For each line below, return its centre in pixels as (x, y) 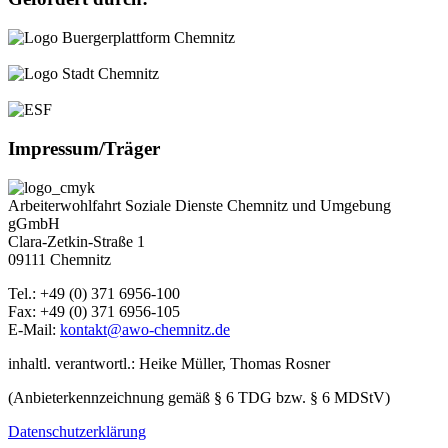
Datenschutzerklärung (77, 431)
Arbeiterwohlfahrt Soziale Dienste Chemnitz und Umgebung (199, 205)
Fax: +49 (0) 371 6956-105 (94, 311)
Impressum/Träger (84, 148)
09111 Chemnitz (59, 259)
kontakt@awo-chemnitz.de (145, 329)
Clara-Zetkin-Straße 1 (76, 241)
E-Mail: (34, 329)
